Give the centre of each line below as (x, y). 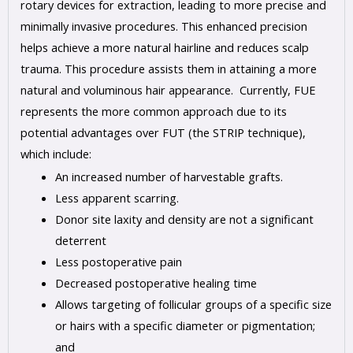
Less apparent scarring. (117, 197)
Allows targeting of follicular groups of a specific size (193, 304)
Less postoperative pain (118, 261)
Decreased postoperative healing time (156, 282)
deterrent (80, 240)
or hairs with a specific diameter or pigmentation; (185, 325)
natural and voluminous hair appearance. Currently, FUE (168, 89)
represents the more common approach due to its (154, 111)
